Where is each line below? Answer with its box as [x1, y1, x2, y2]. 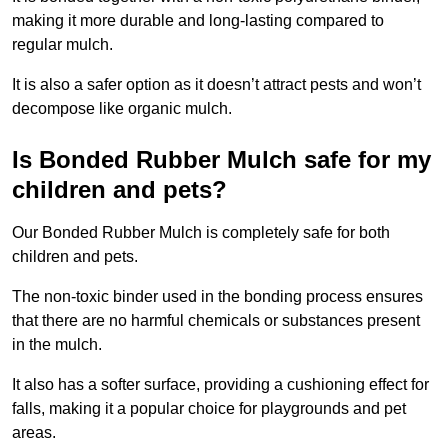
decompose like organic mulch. [12, 100, 232, 118]
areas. [12, 424, 56, 442]
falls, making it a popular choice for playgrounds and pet [12, 400, 406, 418]
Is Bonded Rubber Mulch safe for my [12, 146, 431, 174]
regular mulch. [12, 36, 113, 54]
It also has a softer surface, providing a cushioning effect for [12, 376, 429, 394]
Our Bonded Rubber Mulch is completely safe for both [12, 224, 390, 242]
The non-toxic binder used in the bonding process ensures [12, 288, 423, 306]
